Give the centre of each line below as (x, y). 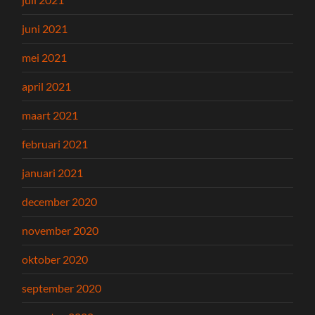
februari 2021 (55, 144)
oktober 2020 (55, 259)
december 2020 (60, 202)
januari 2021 (53, 173)
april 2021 (47, 86)
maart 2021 (50, 115)
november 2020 (60, 231)
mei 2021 (45, 58)
